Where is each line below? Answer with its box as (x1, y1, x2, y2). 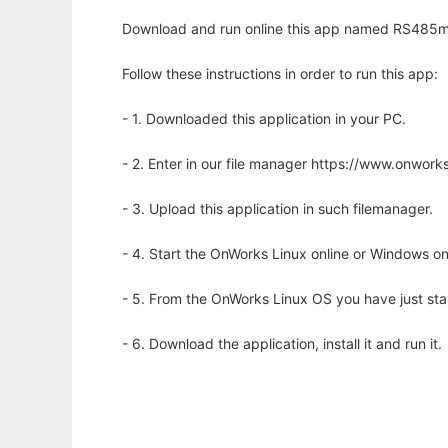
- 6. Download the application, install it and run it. (122, 335, 442, 352)
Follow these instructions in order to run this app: (122, 65, 438, 82)
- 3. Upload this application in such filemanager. (122, 200, 433, 217)
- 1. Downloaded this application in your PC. (122, 110, 406, 127)
